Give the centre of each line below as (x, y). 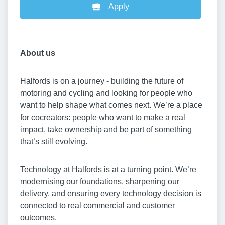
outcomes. (38, 218)
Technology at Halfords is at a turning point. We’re (108, 170)
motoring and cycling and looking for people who (106, 93)
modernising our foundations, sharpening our (100, 182)
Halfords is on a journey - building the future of (102, 81)
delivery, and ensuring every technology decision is (111, 194)
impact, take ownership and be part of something (106, 130)
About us (38, 53)
